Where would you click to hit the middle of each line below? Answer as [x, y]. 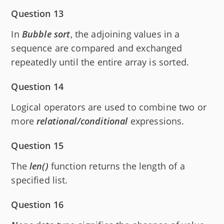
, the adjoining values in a [125, 34]
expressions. [156, 121]
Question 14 [37, 86]
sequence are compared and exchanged [97, 48]
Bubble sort [46, 34]
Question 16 [37, 204]
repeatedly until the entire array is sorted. [100, 62]
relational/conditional [82, 121]
